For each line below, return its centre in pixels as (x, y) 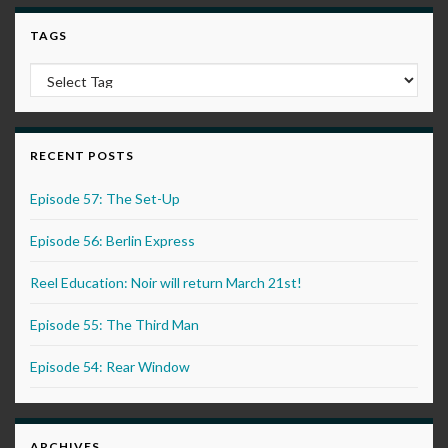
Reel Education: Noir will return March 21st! (166, 283)
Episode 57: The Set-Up (105, 199)
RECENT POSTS (82, 156)
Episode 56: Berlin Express (112, 241)
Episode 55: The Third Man (114, 325)
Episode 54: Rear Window (110, 367)
